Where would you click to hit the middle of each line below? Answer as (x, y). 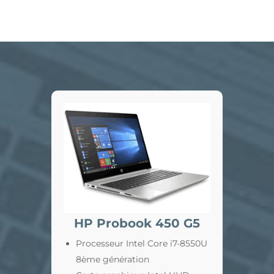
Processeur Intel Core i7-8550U (141, 243)
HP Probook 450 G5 (137, 223)
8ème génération (112, 259)
